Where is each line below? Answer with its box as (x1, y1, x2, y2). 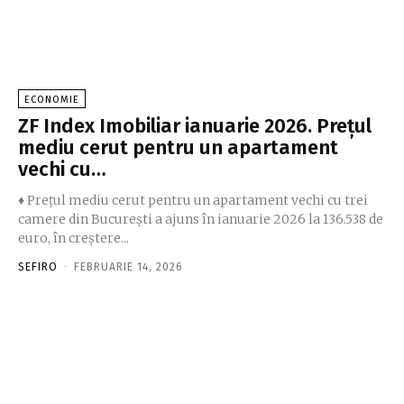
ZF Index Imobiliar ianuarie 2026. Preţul (18, 114, 372, 138)
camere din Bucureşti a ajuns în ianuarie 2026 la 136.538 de (18, 211, 383, 227)
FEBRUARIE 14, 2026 (74, 261, 183, 273)
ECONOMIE (24, 94, 79, 106)
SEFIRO (18, 261, 58, 273)
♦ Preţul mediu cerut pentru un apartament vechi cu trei (18, 192, 368, 208)
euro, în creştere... (18, 230, 129, 246)
